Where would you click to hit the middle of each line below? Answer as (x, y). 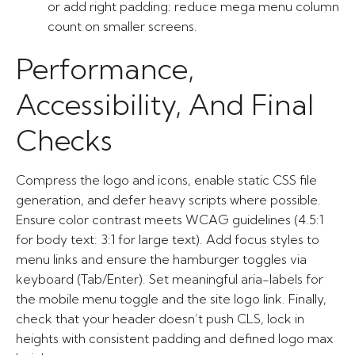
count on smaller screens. (122, 26)
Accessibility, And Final (165, 104)
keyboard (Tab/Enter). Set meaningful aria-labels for (170, 279)
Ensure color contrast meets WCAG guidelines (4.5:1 (170, 219)
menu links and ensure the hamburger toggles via (161, 259)
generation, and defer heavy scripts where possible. (168, 200)
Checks (64, 140)
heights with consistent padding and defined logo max (174, 338)
